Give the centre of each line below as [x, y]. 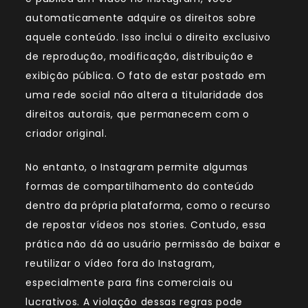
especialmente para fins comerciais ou [129, 283]
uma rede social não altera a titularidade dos [145, 95]
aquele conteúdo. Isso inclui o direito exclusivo [148, 37]
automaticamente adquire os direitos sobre [141, 18]
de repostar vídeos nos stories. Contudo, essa [146, 225]
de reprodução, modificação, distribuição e [140, 57]
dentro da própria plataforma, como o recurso [148, 206]
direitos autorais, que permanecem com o [137, 114]
